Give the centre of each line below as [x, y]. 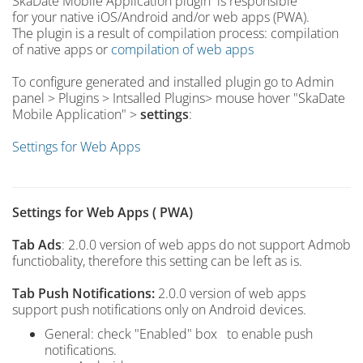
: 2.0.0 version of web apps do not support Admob [206, 245]
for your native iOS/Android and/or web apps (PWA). [161, 17]
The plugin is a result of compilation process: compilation [175, 33]
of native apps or [62, 49]
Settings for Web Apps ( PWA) [102, 212]
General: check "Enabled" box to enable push [179, 334]
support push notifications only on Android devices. [159, 310]
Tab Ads [37, 245]
